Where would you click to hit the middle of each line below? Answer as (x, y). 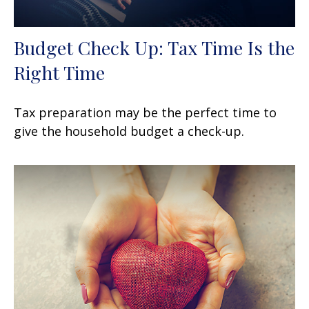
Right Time (59, 73)
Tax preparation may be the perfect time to (145, 113)
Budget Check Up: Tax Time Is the (154, 48)
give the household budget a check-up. (129, 131)
